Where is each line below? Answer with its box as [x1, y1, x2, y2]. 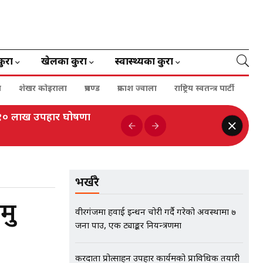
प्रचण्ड [85, 83, 100, 95]
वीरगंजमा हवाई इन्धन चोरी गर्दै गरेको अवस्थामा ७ [75, 207, 236, 218]
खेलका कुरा [41, 56, 87, 69]
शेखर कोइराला [19, 83, 67, 95]
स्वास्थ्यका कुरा [115, 56, 173, 69]
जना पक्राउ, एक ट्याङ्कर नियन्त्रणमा [75, 221, 181, 232]
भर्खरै [75, 176, 99, 191]
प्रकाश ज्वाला [117, 83, 157, 95]
